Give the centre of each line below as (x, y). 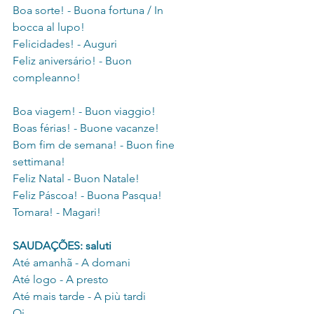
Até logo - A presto (61, 280)
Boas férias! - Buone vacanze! (86, 128)
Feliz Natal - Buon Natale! (76, 179)
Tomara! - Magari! (57, 212)
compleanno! (47, 78)
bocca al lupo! (49, 27)
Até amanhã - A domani (71, 263)
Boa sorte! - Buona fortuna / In (89, 11)
